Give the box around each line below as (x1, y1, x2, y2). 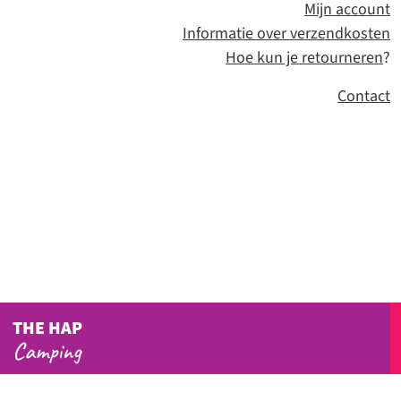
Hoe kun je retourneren (226, 47, 383, 70)
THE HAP (13, 316, 82, 342)
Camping (13, 336, 81, 367)
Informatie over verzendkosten (183, 22, 390, 46)
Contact (337, 85, 390, 108)
